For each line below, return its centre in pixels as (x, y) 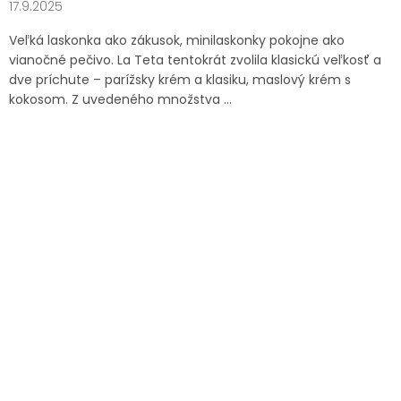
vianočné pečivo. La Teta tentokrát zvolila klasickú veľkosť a (195, 60)
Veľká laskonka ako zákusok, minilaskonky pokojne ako (177, 40)
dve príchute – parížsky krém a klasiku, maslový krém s (180, 79)
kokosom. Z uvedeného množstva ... (120, 99)
